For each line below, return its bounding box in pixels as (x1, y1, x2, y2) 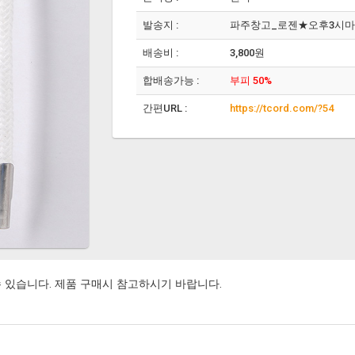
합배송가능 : (142, 74, 199, 86)
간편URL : (142, 102, 187, 114)
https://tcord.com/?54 (229, 102, 334, 114)
